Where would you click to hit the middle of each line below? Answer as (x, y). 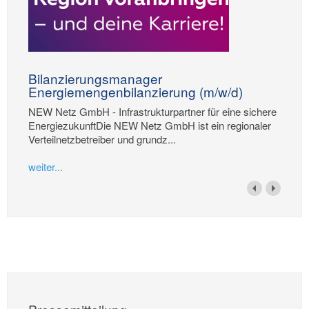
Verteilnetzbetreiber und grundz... (102, 139)
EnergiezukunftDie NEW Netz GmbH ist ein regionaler (150, 125)
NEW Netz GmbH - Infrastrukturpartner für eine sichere (152, 111)
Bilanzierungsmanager (95, 78)
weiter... (46, 166)
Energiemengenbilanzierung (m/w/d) (136, 91)
